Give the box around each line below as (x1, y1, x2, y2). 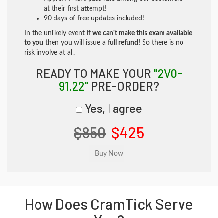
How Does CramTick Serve (25, 195, 193, 213)
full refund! (108, 39, 140, 46)
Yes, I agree (82, 101, 142, 115)
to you (24, 39, 43, 46)
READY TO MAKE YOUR (36, 66, 154, 80)
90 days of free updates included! (44, 15, 144, 22)
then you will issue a (43, 39, 108, 46)
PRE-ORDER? (89, 79, 159, 93)
